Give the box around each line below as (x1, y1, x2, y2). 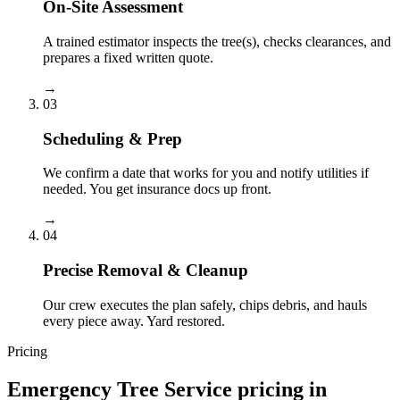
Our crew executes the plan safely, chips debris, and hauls (43, 296, 367, 312)
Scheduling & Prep (43, 129, 182, 148)
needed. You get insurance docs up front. (43, 181, 271, 197)
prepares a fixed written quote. (43, 50, 213, 65)
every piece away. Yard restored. (43, 312, 225, 329)
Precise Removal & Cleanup (43, 261, 248, 280)
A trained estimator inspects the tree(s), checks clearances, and (43, 34, 391, 49)
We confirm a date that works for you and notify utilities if (43, 165, 369, 181)
